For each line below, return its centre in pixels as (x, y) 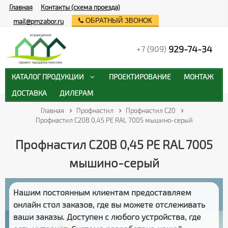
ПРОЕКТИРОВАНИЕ (140, 76)
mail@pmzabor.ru (38, 22)
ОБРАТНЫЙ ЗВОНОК (118, 21)
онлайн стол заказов (53, 204)
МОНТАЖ (199, 76)
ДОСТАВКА (29, 93)
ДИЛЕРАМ (77, 93)
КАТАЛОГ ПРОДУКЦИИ (48, 76)
